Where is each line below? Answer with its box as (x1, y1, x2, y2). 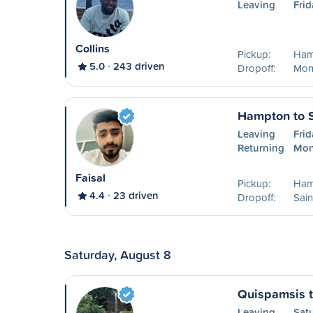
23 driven (113, 188, 159, 203)
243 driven (113, 59, 165, 73)
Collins (75, 41, 110, 57)
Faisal (75, 170, 105, 186)
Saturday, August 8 (64, 245, 171, 263)
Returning (237, 140, 284, 155)
